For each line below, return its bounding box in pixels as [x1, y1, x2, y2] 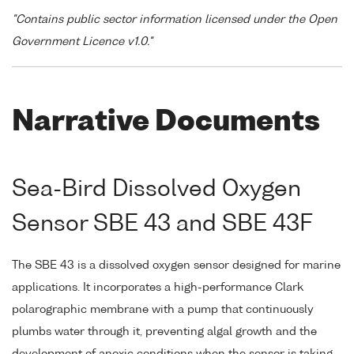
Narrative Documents [12, 108, 320, 137]
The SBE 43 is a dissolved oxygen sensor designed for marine [12, 260, 341, 272]
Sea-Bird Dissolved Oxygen [12, 178, 301, 201]
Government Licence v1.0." [12, 36, 153, 48]
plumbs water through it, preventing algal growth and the [12, 326, 317, 338]
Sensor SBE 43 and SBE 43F [12, 213, 313, 235]
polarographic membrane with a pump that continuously [12, 304, 314, 316]
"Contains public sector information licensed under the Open [12, 14, 337, 26]
